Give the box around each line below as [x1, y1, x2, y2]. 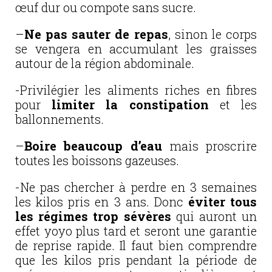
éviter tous [188, 193, 257, 209]
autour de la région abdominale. [15, 55, 194, 71]
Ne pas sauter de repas [24, 25, 168, 42]
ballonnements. [15, 110, 104, 127]
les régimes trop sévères [15, 208, 171, 224]
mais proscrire [161, 137, 257, 154]
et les [208, 96, 257, 112]
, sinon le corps [168, 25, 257, 42]
